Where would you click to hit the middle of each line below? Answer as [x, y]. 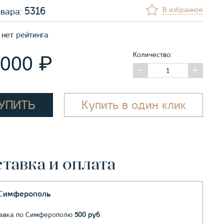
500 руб [87, 215]
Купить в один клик [133, 105]
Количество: [152, 55]
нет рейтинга [25, 35]
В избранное [183, 10]
